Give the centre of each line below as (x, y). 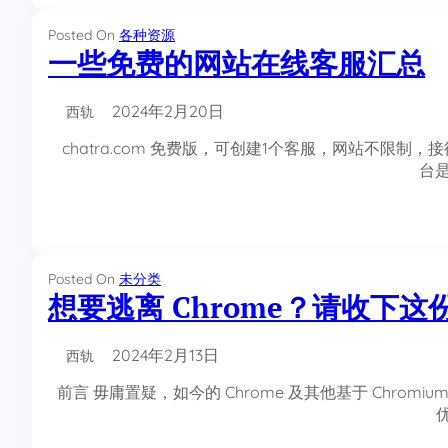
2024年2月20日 (168, 111)
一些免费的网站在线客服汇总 (236, 63)
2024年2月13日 (165, 355)
